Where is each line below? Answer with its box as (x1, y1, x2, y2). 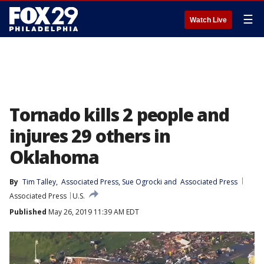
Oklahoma (9, 145, 99, 169)
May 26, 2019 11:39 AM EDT (47, 207, 139, 217)
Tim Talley (22, 177, 56, 187)
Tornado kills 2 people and (9, 103, 229, 127)
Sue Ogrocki (122, 177, 162, 187)
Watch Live (190, 16, 227, 24)
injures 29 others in (9, 124, 171, 148)
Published (9, 207, 47, 217)
